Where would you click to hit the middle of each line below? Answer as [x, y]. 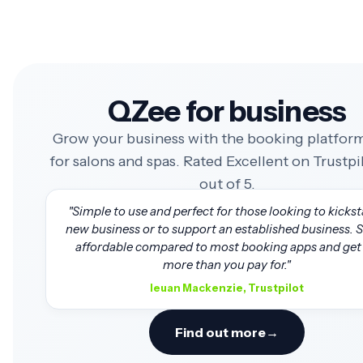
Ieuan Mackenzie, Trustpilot [227, 288]
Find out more [220, 332]
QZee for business [227, 111]
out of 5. [227, 184]
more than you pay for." [227, 265]
